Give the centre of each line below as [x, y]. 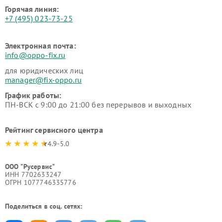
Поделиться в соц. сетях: [44, 206]
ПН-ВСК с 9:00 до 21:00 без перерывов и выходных [98, 104]
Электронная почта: [40, 45]
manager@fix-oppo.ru [43, 80]
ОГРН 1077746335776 [41, 182]
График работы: [33, 95]
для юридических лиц [44, 70]
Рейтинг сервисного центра [54, 130]
